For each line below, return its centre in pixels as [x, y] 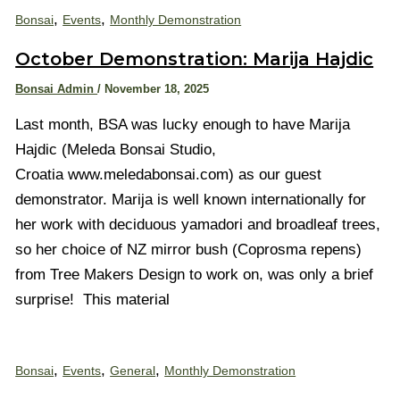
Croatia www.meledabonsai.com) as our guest [169, 174]
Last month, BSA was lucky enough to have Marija [183, 124]
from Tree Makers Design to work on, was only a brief [195, 274]
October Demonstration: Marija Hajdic [195, 58]
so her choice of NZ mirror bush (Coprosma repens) [189, 249]
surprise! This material [93, 299]
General [133, 370]
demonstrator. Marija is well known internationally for [191, 199]
